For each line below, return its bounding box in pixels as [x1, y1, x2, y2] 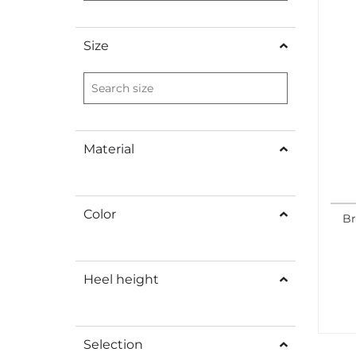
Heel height [83, 271, 159, 287]
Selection [83, 336, 143, 352]
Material [83, 141, 134, 157]
